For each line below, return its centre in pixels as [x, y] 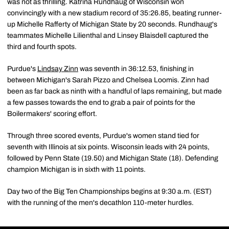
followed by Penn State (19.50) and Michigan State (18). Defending [113, 158]
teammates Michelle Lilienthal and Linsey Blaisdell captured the [108, 36]
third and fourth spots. [42, 47]
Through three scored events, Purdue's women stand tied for [103, 136]
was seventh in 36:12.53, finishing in [136, 69]
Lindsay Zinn [58, 69]
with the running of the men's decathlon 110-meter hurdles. [100, 203]
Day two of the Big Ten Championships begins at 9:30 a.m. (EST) [109, 191]
